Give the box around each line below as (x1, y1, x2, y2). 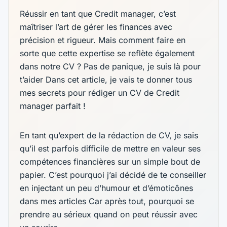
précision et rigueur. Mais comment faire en (20, 34, 186, 45)
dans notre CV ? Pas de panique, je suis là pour (20, 61, 201, 71)
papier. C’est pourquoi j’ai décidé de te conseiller (20, 169, 207, 180)
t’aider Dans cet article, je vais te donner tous (20, 74, 193, 85)
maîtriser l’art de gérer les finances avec (20, 21, 173, 32)
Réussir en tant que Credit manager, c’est (20, 8, 176, 19)
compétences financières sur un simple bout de (20, 156, 201, 167)
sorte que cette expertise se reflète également (20, 48, 195, 58)
